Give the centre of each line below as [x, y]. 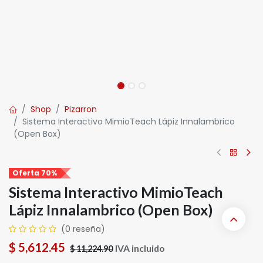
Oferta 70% [35, 173]
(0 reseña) [83, 229]
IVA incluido [140, 248]
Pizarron [81, 109]
